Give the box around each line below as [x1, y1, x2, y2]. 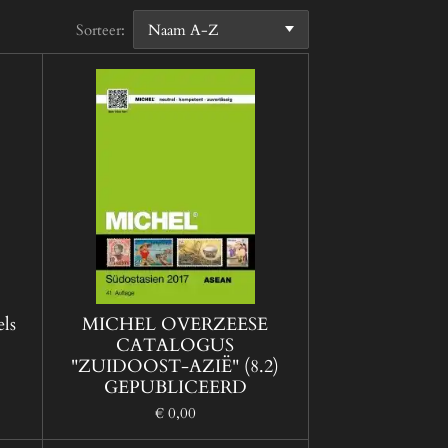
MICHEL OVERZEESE [82, 312, 269, 338]
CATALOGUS [116, 333, 235, 359]
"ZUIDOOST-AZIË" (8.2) [71, 354, 280, 380]
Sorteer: [76, 19, 126, 40]
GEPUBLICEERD [103, 375, 247, 401]
